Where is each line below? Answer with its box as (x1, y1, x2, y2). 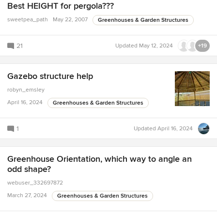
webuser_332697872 (7, 179, 63, 187)
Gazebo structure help (7, 71, 93, 82)
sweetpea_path (7, 15, 48, 23)
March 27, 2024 (7, 192, 47, 200)
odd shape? (7, 164, 51, 175)
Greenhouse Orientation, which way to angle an (7, 154, 192, 165)
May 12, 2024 (139, 42, 173, 49)
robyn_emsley (7, 86, 45, 94)
